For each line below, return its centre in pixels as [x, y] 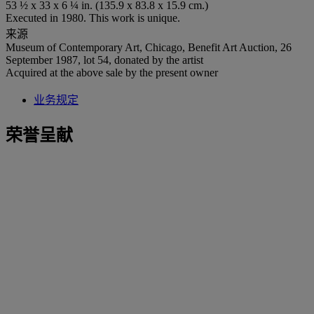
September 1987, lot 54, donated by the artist [104, 60]
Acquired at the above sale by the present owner [112, 72]
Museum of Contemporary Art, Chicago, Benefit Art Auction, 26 [149, 47]
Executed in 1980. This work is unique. [93, 18]
